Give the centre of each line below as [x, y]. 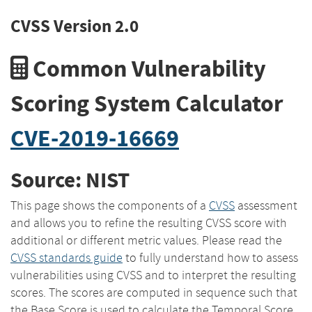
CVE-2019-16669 [95, 138]
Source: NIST [70, 180]
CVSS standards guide [67, 257]
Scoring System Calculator [147, 103]
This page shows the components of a [110, 205]
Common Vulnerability [147, 68]
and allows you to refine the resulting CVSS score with [149, 223]
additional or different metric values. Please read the [146, 240]
